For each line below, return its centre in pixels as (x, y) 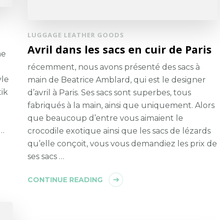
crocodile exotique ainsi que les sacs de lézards (119, 131)
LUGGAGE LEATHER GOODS (76, 35)
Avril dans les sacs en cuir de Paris (120, 50)
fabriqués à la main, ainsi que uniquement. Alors (121, 106)
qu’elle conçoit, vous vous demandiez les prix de (123, 144)
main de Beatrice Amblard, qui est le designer (117, 80)
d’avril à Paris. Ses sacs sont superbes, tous (110, 93)
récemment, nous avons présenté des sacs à (114, 67)
